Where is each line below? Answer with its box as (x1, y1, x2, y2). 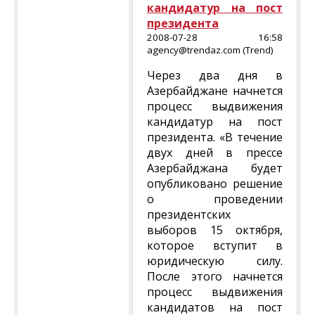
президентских (147, 207, 231, 222)
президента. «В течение (147, 129, 283, 145)
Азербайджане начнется (147, 83, 283, 98)
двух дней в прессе (147, 145, 283, 160)
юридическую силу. (147, 253, 283, 269)
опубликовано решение (147, 176, 283, 191)
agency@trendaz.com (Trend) (147, 44, 274, 56)
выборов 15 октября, (147, 222, 283, 238)
